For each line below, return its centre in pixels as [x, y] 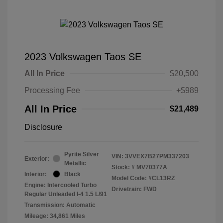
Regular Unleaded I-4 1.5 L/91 [66, 194]
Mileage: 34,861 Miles [55, 216]
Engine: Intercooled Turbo [60, 185]
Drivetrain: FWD [134, 189]
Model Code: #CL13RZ [143, 178]
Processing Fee [52, 90]
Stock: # [123, 167]
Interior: [36, 174]
